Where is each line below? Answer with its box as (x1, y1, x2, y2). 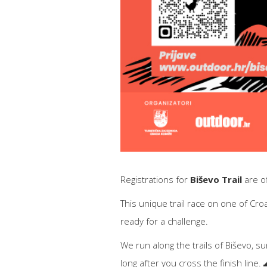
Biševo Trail (190, 173, 242, 185)
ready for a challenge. (120, 215, 208, 227)
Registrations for (120, 173, 190, 185)
